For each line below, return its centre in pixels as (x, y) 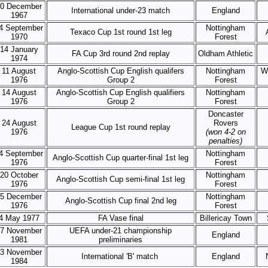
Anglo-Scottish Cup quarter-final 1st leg (121, 158)
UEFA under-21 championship (121, 231)
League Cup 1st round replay (121, 127)
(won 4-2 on (226, 132)
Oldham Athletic (226, 54)
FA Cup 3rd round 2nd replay (121, 54)
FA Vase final (121, 218)
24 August (19, 123)
